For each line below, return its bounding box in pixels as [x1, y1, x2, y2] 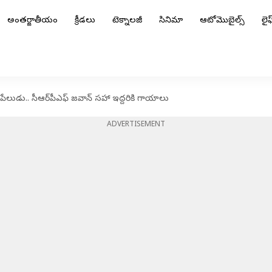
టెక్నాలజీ [112, 15, 142, 27]
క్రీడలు [75, 15, 95, 27]
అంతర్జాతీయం [7, 15, 58, 27]
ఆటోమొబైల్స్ [200, 15, 245, 27]
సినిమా [159, 15, 183, 27]
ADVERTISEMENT [107, 120, 165, 130]
